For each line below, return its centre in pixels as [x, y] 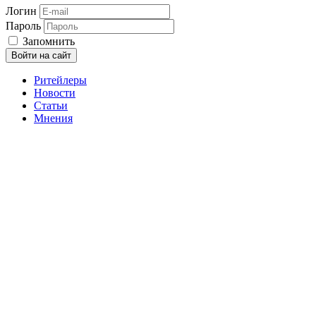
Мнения [53, 118]
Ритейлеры [60, 80]
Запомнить [47, 41]
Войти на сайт [41, 55]
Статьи [51, 105]
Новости [55, 92]
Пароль [23, 25]
